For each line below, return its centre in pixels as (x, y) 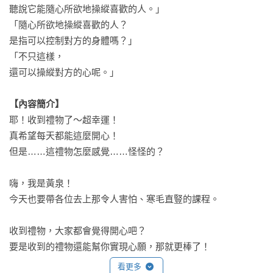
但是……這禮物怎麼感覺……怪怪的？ (87, 151)
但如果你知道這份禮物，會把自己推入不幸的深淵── (116, 262)
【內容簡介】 (37, 104)
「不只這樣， (37, 56)
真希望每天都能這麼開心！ (64, 136)
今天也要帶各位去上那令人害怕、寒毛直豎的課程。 (114, 199)
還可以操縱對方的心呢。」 (64, 72)
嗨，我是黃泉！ (41, 183)
